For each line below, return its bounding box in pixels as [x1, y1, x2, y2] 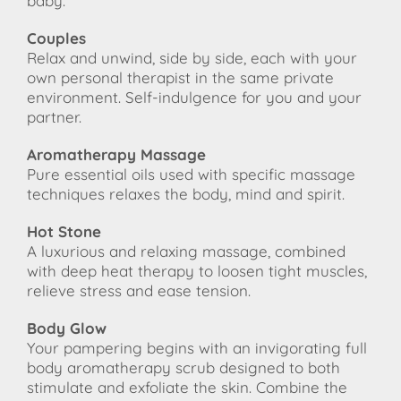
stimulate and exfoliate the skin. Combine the [27, 378, 347, 397]
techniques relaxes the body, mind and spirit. [27, 184, 345, 204]
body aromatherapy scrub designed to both [27, 358, 340, 378]
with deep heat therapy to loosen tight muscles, [27, 261, 367, 281]
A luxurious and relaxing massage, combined [27, 242, 346, 261]
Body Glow [27, 319, 111, 338]
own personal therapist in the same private [27, 68, 334, 88]
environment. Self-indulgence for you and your [27, 88, 362, 107]
